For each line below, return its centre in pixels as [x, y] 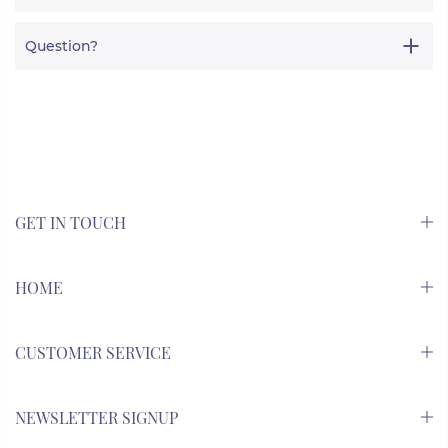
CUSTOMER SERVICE [93, 352]
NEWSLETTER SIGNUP [96, 417]
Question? [61, 45]
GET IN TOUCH [70, 222]
